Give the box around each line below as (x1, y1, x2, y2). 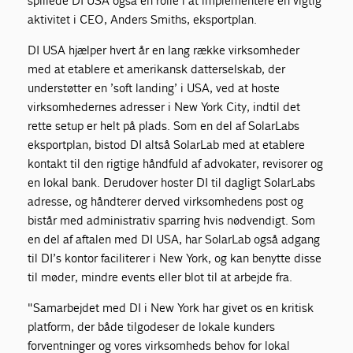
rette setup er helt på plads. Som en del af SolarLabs (28, 118, 300, 134)
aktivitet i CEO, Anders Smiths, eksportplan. (28, 12, 258, 28)
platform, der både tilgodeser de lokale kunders (28, 319, 276, 335)
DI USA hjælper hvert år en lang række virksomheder (28, 43, 300, 58)
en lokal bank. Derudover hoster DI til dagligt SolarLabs (28, 175, 316, 191)
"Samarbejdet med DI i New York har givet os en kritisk (28, 300, 314, 316)
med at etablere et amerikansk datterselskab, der (28, 61, 286, 77)
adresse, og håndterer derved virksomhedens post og (28, 194, 304, 210)
